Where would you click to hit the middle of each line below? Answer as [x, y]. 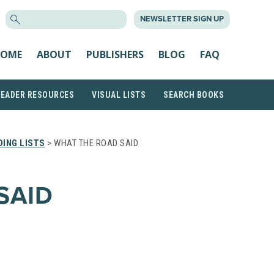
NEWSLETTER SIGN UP [182, 19]
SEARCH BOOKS [194, 95]
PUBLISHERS [115, 54]
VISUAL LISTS [119, 95]
